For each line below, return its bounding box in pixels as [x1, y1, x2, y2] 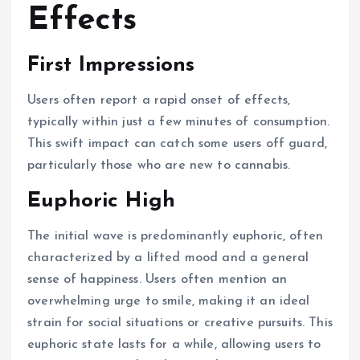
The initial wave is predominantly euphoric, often [27, 230, 323, 243]
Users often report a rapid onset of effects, [27, 94, 291, 108]
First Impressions [27, 55, 195, 77]
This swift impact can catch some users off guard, [27, 137, 327, 151]
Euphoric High [27, 190, 175, 213]
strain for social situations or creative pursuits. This [27, 317, 333, 330]
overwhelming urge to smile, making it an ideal [27, 295, 310, 309]
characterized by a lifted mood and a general [27, 252, 309, 265]
